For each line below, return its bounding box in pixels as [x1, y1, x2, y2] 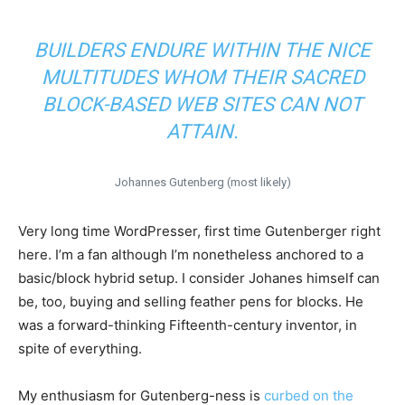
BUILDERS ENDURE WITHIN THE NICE [34, 39, 371, 62]
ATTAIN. [166, 120, 239, 144]
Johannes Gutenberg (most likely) [114, 175, 291, 190]
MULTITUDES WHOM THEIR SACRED [41, 66, 364, 89]
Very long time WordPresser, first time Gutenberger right [18, 222, 381, 240]
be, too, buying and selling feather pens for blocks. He [18, 293, 363, 311]
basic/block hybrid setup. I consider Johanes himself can [18, 269, 380, 287]
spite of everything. [18, 340, 142, 358]
